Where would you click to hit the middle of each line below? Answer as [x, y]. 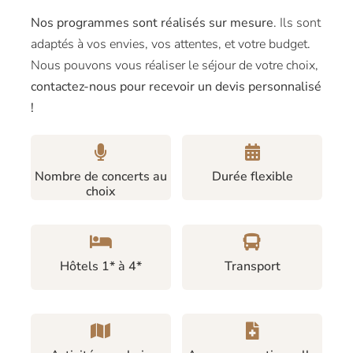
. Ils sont [297, 22]
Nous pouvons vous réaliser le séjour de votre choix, [174, 65]
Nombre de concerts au [100, 176]
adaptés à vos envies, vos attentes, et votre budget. [170, 44]
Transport [252, 266]
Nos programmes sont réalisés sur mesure [152, 22]
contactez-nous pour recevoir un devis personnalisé [176, 86]
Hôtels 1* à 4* [100, 266]
